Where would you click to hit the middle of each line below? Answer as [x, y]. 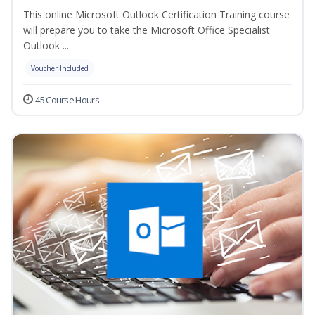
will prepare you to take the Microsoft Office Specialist [147, 30]
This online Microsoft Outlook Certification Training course [156, 15]
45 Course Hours [67, 100]
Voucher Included [60, 69]
